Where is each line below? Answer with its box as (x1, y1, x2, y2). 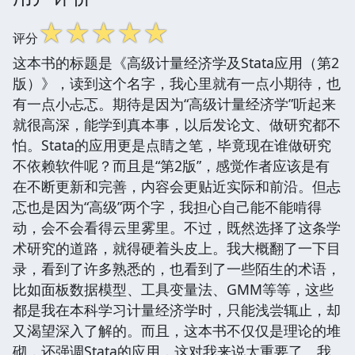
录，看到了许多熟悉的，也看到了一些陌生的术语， (13, 258, 341, 278)
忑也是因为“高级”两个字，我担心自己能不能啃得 (13, 197, 322, 216)
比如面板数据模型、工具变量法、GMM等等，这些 (13, 279, 334, 299)
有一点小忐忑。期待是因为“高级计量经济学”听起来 (13, 94, 336, 113)
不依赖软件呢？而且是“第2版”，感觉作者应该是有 (13, 155, 330, 175)
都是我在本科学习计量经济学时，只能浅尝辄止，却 (13, 300, 341, 319)
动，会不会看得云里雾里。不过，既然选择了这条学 (13, 217, 341, 237)
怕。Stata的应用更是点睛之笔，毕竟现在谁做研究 (13, 135, 331, 155)
